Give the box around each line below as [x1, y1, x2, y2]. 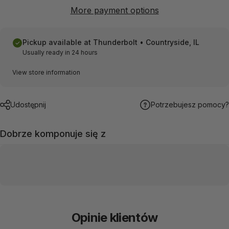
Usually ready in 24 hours [22, 48, 98, 56]
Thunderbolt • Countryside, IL [93, 37, 199, 47]
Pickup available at [22, 37, 93, 47]
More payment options [70, 5, 159, 15]
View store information [12, 68, 80, 76]
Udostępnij [10, 100, 46, 109]
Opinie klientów [71, 210, 158, 225]
